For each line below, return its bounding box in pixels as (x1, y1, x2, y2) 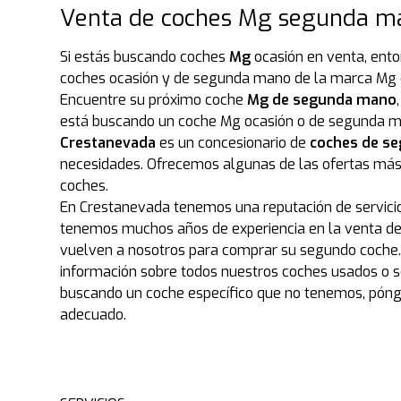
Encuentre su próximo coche (60, 90, 248, 109)
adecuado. (60, 305, 127, 324)
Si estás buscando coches (60, 47, 230, 66)
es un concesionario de (156, 133, 311, 152)
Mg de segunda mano (247, 90, 397, 109)
